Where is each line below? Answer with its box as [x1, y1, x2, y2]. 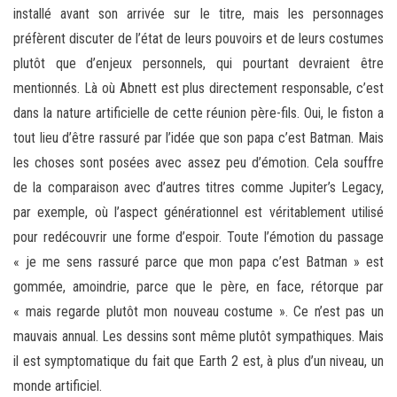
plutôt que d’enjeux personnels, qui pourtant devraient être [13, 55, 384, 73]
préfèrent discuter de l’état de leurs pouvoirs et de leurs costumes [13, 30, 384, 48]
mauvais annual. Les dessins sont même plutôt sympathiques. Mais [13, 328, 384, 346]
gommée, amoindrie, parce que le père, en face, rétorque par [13, 278, 384, 296]
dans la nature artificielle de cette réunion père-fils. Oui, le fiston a [13, 105, 384, 122]
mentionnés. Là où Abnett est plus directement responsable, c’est [13, 80, 384, 97]
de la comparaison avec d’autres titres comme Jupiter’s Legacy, [13, 179, 384, 197]
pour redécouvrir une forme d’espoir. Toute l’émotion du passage [13, 229, 384, 246]
